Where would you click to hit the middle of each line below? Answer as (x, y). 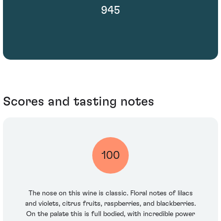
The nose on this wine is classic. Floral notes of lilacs (110, 194)
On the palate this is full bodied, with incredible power (110, 214)
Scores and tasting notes (79, 101)
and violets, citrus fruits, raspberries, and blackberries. (110, 204)
